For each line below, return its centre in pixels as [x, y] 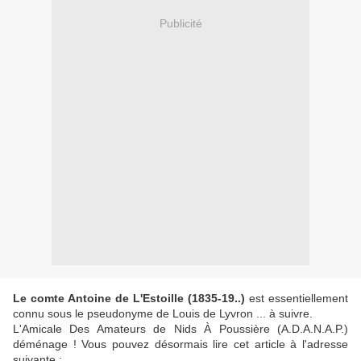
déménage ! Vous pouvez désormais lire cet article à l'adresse [180, 344]
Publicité [180, 23]
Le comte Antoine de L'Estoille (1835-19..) [129, 299]
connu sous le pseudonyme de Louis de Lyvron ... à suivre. [163, 314]
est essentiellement [297, 299]
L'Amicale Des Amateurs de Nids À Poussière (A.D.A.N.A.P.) [180, 329]
